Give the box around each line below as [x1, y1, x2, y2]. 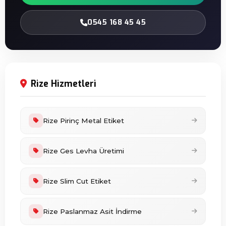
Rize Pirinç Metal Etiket [43, 117, 124, 125]
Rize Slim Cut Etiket [43, 177, 111, 185]
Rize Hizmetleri [31, 78, 96, 90]
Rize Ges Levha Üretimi [43, 147, 124, 155]
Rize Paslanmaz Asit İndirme [43, 207, 142, 215]
